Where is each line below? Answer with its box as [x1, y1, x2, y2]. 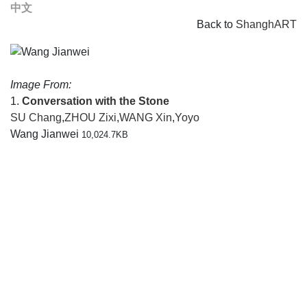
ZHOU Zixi [64, 112, 116, 123]
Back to [197, 19, 236, 30]
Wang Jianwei [10, 128, 82, 140]
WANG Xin [119, 112, 172, 123]
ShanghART [236, 19, 297, 30]
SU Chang [10, 112, 62, 123]
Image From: [10, 79, 71, 90]
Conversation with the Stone [22, 95, 169, 107]
